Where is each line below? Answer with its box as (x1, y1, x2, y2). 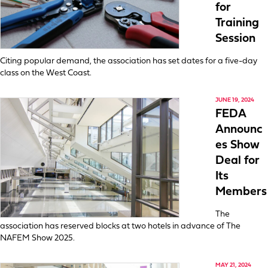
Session (215, 33, 255, 45)
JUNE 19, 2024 (215, 97, 254, 103)
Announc (215, 124, 263, 136)
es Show (215, 139, 260, 151)
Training (215, 17, 259, 29)
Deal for (215, 155, 260, 167)
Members (215, 186, 267, 198)
